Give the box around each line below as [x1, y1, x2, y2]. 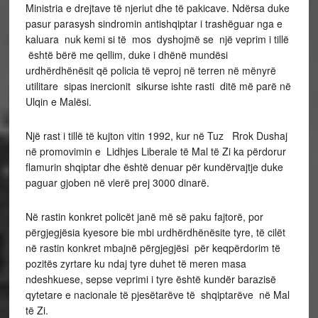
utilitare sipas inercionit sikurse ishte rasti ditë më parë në [25, 79, 291, 93]
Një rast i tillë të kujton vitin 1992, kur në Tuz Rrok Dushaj [25, 128, 287, 143]
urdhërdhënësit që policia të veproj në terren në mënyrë [25, 63, 276, 77]
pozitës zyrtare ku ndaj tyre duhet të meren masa [25, 256, 246, 270]
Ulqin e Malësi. [25, 94, 92, 109]
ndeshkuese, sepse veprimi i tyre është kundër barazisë [25, 272, 276, 286]
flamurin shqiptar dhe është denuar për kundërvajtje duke [25, 160, 286, 174]
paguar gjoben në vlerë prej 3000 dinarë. [25, 175, 209, 190]
